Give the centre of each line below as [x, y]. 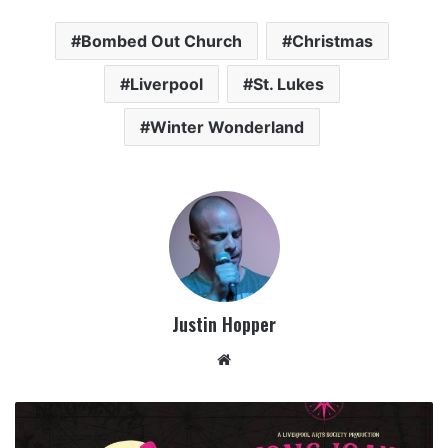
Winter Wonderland [226, 127]
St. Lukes [288, 84]
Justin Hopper [224, 324]
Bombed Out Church [161, 41]
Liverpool [166, 84]
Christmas [332, 41]
